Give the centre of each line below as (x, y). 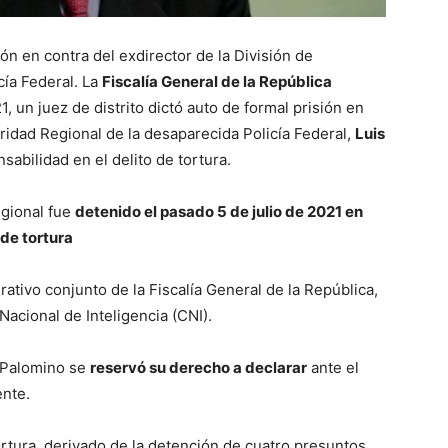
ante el (333, 368)
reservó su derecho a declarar (198, 368)
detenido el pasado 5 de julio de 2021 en (219, 212)
